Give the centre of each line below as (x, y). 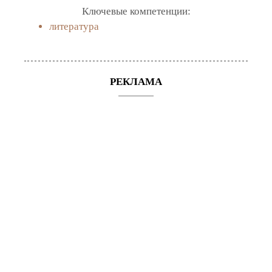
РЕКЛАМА (136, 81)
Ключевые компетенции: (136, 11)
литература (74, 26)
